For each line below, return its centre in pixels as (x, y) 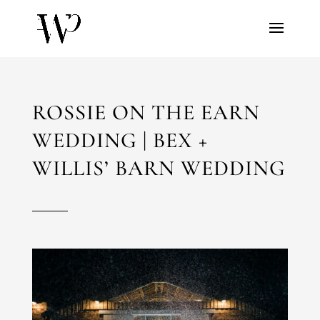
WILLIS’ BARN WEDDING (159, 168)
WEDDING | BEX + (120, 140)
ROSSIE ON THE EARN (146, 112)
